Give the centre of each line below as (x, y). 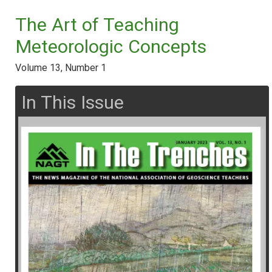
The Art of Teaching (97, 24)
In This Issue (73, 102)
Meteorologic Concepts (111, 46)
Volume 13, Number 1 (61, 67)
